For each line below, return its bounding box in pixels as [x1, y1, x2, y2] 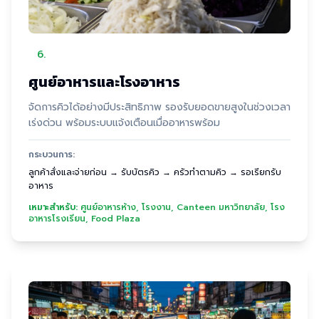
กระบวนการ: [28, 148, 75, 161]
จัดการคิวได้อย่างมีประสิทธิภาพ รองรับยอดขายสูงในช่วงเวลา [28, 100, 291, 115]
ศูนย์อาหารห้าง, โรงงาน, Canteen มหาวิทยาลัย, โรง [80, 201, 285, 214]
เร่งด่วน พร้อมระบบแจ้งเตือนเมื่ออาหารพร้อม [28, 115, 220, 130]
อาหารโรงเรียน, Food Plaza [28, 212, 140, 225]
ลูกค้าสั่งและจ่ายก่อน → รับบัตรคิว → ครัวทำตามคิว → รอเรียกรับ [28, 166, 281, 179]
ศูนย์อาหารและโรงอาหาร [28, 71, 180, 93]
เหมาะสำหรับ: [28, 201, 78, 214]
